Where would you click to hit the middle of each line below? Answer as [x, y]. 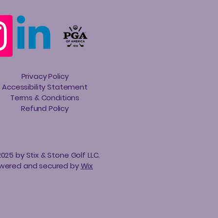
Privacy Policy [45, 76]
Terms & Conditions [45, 98]
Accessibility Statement [45, 87]
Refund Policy [45, 109]
